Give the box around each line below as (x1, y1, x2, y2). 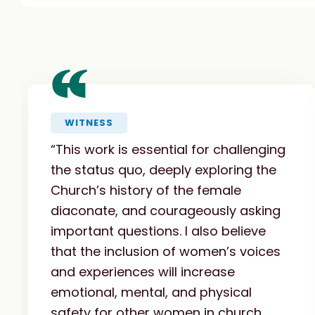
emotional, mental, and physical (51, 283, 252, 301)
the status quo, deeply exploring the (51, 160, 276, 179)
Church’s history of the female (51, 181, 241, 199)
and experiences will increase (51, 262, 235, 281)
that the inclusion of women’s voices (51, 242, 281, 260)
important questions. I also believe (51, 221, 266, 240)
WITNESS (65, 115, 113, 129)
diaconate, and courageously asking (51, 201, 281, 219)
